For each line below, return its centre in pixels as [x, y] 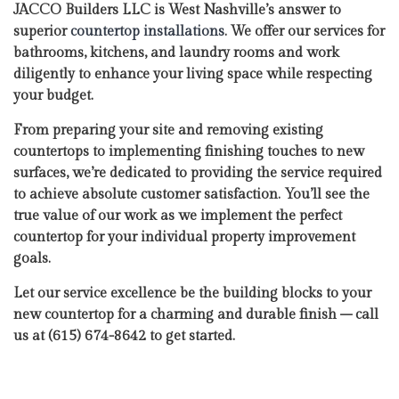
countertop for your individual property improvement [184, 237]
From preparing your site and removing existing [168, 130]
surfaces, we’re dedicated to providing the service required [198, 173]
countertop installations [147, 32]
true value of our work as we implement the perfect [178, 216]
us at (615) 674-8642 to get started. [124, 336]
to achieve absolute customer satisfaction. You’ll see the [191, 195]
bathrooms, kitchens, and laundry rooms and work [176, 53]
